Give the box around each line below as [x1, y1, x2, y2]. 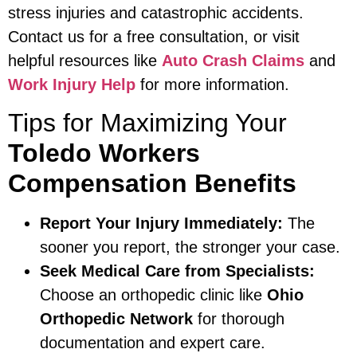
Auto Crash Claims [162, 51, 304, 69]
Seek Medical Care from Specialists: [40, 262, 315, 280]
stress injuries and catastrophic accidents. [8, 3, 304, 22]
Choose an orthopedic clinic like [40, 286, 267, 304]
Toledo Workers [8, 139, 200, 168]
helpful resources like [8, 51, 162, 69]
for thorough [193, 310, 284, 328]
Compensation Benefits [8, 169, 296, 198]
